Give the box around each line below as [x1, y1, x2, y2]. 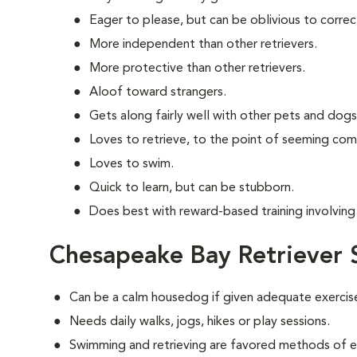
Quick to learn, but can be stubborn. [89, 182, 294, 194]
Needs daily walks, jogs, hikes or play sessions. [69, 316, 330, 328]
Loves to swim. [89, 158, 174, 171]
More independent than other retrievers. [89, 38, 317, 51]
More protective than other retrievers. [89, 62, 305, 75]
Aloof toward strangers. [89, 86, 226, 99]
